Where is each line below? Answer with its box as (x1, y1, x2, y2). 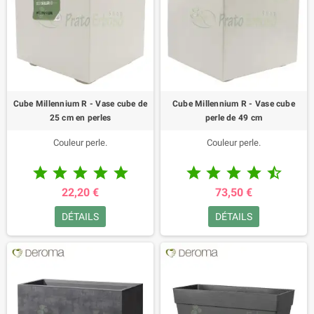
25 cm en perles (49, 113, 111, 123)
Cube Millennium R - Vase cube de (13, 99, 148, 109)
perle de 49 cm (205, 113, 263, 123)
